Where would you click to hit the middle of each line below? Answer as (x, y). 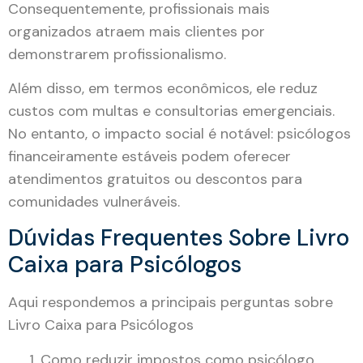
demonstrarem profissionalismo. (117, 54)
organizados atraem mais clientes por (137, 31)
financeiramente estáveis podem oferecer (149, 157)
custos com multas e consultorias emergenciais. (171, 111)
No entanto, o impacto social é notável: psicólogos (179, 134)
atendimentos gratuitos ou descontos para (155, 179)
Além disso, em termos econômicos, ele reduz (163, 89)
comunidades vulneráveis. (94, 202)
